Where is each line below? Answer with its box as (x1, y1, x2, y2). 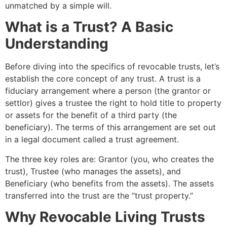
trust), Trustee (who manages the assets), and (5, 166, 181, 176)
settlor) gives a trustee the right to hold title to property (5, 98, 221, 108)
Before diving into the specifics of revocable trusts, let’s (5, 61, 219, 72)
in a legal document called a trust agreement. (5, 134, 179, 145)
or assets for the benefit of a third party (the (5, 110, 177, 121)
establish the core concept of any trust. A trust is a (5, 73, 201, 84)
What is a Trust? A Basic (5, 18, 173, 36)
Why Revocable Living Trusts (5, 208, 205, 226)
